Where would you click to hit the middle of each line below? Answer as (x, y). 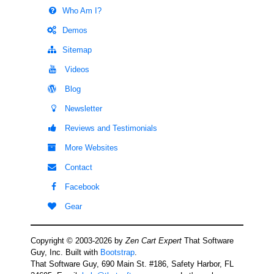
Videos (76, 69)
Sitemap (77, 50)
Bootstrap (117, 252)
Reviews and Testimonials (110, 128)
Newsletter (82, 109)
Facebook (81, 187)
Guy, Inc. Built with (65, 252)
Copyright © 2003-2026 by (78, 241)
